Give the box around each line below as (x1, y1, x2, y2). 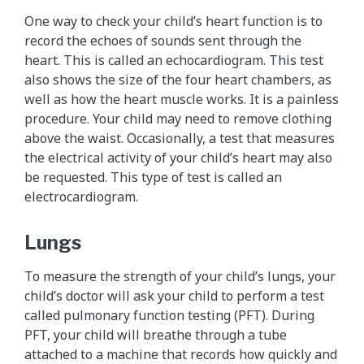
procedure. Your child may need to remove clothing (24, 110, 331, 128)
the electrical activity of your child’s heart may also (24, 149, 332, 167)
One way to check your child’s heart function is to (24, 12, 323, 31)
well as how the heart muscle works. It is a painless (24, 90, 339, 109)
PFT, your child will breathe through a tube (24, 326, 287, 344)
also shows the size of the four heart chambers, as (24, 71, 331, 89)
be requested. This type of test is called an (24, 168, 282, 187)
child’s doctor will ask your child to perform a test (24, 287, 324, 305)
